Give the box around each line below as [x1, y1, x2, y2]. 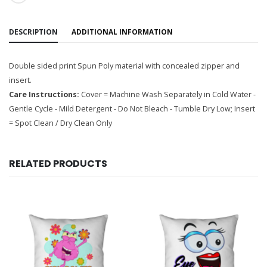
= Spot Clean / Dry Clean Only [9, 118, 112, 129]
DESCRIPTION [9, 27, 58, 37]
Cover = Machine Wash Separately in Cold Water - [79, 89, 256, 100]
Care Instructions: [9, 89, 79, 100]
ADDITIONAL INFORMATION [71, 27, 173, 37]
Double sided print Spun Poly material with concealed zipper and [9, 61, 240, 72]
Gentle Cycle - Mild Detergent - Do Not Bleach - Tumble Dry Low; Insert [9, 104, 255, 114]
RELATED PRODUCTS [9, 157, 107, 171]
